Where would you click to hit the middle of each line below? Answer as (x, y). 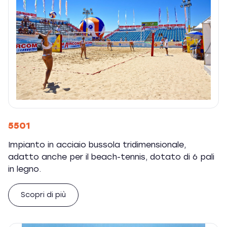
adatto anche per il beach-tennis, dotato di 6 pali (111, 157)
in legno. (25, 169)
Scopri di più (43, 195)
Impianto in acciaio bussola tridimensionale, (97, 145)
